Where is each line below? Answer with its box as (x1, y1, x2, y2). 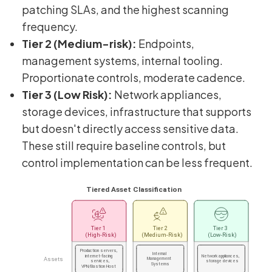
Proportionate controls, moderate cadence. (22, 70, 245, 84)
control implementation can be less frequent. (22, 155, 253, 169)
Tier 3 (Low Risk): (22, 87, 112, 101)
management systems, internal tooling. (22, 53, 223, 67)
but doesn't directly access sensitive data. (22, 121, 239, 135)
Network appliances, (112, 87, 222, 101)
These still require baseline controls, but (22, 138, 226, 152)
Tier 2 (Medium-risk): (22, 36, 137, 50)
